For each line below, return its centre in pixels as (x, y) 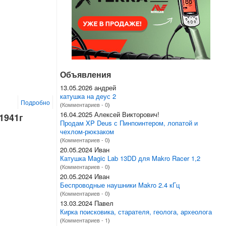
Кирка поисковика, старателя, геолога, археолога (136, 211)
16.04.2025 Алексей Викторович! (109, 114)
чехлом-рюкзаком (87, 131)
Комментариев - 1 (85, 220)
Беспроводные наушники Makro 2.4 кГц (120, 185)
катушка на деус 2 (88, 96)
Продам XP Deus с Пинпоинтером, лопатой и (129, 123)
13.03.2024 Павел (87, 203)
